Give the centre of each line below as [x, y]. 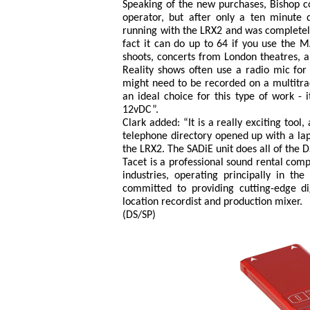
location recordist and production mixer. [213, 202]
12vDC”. [141, 110]
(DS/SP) [139, 216]
